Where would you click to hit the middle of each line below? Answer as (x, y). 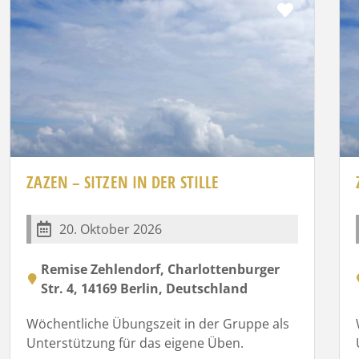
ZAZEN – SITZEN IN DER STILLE (123, 182)
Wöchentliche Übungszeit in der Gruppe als (158, 323)
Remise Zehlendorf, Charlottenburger (161, 269)
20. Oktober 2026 (111, 229)
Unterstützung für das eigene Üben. (135, 343)
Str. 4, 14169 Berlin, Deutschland (145, 288)
